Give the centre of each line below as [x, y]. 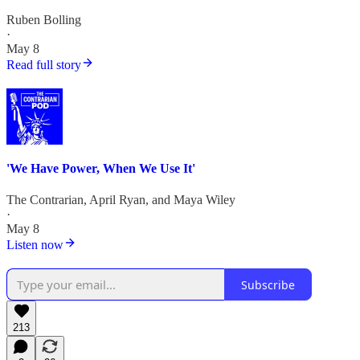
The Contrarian [45, 200]
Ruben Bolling [44, 19]
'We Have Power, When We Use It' [101, 169]
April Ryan [117, 200]
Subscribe [268, 284]
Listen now [35, 245]
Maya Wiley [205, 200]
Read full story [44, 64]
